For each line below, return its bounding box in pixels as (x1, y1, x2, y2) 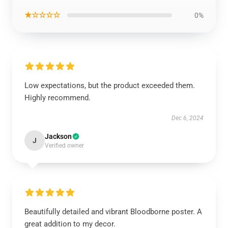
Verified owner (45, 142, 84, 149)
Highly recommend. (24, 93, 91, 102)
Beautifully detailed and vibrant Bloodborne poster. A (24, 207, 202, 216)
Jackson (45, 132, 72, 140)
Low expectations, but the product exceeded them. (24, 81, 195, 90)
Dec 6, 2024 (172, 115, 204, 122)
